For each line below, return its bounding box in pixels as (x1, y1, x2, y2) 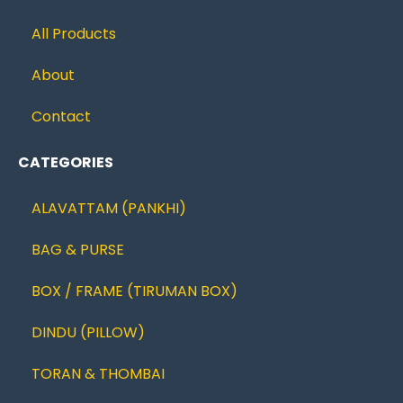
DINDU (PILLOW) (31, 322, 145, 344)
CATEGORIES (18, 152, 113, 174)
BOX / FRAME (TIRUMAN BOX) (31, 281, 237, 302)
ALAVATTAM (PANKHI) (31, 198, 186, 219)
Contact (31, 106, 91, 128)
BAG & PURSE (31, 239, 124, 261)
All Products (31, 23, 116, 45)
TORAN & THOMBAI (31, 363, 165, 385)
